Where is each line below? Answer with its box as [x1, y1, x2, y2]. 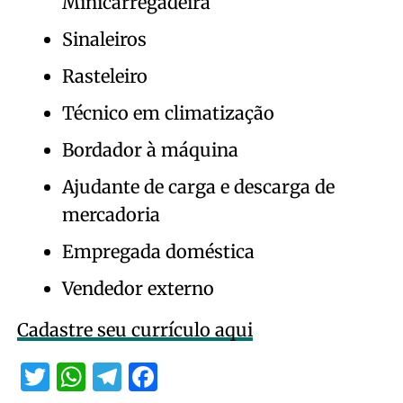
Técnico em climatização [61, 101, 274, 124]
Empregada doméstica [61, 239, 255, 263]
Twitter [49, 359, 138, 394]
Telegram [121, 359, 240, 394]
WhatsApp [85, 359, 218, 394]
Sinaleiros [61, 27, 147, 50]
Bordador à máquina [61, 138, 238, 161]
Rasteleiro [61, 64, 148, 87]
